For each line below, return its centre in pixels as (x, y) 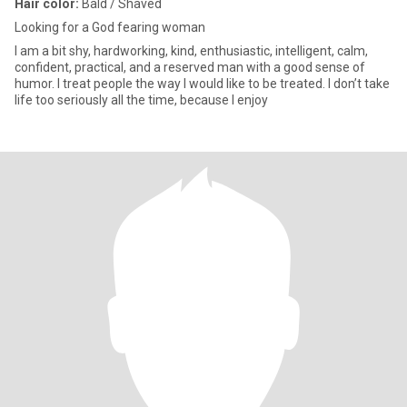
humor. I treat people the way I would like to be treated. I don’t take (202, 84)
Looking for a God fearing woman (110, 27)
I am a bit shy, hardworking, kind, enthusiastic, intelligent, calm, (191, 51)
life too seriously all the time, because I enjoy (141, 100)
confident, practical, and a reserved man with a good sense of (190, 67)
